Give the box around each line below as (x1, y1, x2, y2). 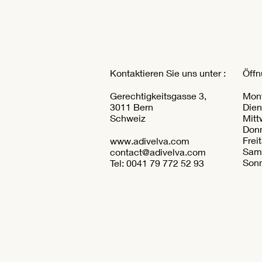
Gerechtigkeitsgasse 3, (110, 89, 206, 101)
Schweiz (110, 112, 148, 123)
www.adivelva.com (110, 135, 189, 146)
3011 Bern (110, 101, 156, 112)
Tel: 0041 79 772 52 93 (110, 157, 204, 168)
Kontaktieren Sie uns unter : (110, 67, 226, 78)
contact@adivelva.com (110, 146, 206, 157)
